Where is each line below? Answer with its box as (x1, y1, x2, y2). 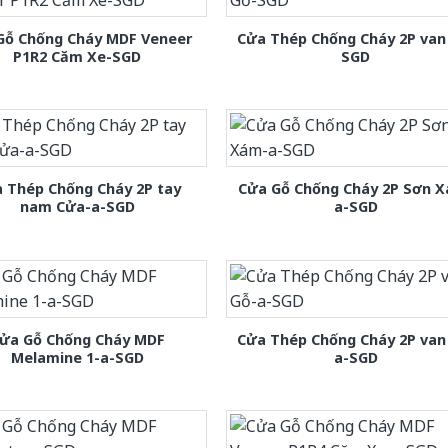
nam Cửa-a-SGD (19, 197, 135, 217)
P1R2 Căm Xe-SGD (13, 47, 142, 67)
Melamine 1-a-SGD (10, 347, 144, 367)
